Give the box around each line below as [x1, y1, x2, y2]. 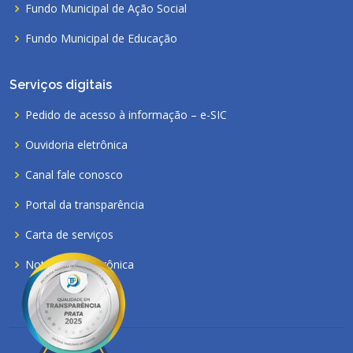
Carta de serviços [25, 227, 113, 242]
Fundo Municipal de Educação [25, 31, 177, 46]
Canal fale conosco [25, 167, 123, 182]
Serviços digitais [9, 77, 112, 92]
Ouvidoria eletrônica [25, 137, 128, 152]
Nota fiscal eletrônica [25, 257, 134, 272]
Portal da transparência [25, 197, 144, 212]
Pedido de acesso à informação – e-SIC [25, 107, 227, 122]
